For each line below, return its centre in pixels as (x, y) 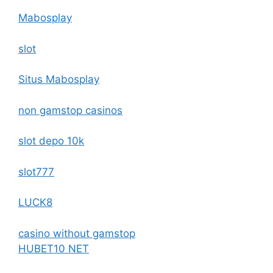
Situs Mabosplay (59, 79)
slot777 (36, 172)
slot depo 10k (51, 141)
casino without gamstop (77, 233)
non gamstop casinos (70, 110)
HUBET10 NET (54, 248)
